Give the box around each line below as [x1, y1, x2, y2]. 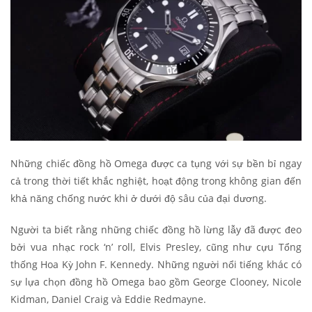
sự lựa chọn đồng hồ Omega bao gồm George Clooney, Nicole [10, 275, 302, 289]
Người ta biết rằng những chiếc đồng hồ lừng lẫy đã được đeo [10, 223, 302, 237]
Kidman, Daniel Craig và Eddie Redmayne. [10, 292, 206, 306]
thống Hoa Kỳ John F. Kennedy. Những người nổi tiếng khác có [10, 258, 302, 272]
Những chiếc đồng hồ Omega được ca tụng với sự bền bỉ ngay [10, 157, 302, 171]
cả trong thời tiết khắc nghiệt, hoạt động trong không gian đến [10, 174, 302, 188]
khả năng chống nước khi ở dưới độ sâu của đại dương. [10, 192, 270, 205]
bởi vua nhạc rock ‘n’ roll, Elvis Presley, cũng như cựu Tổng [10, 240, 302, 254]
